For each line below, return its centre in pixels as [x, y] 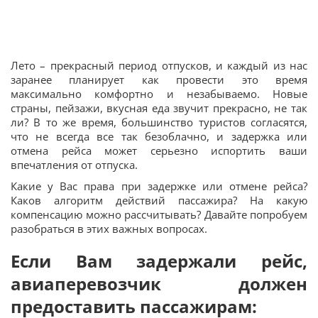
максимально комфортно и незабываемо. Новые [159, 93]
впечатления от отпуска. [74, 164]
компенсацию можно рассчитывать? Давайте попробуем [159, 214]
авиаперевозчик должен [159, 283]
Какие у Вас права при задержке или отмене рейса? [159, 186]
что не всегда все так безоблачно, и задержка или [159, 136]
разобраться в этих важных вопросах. [109, 228]
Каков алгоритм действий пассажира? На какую [159, 200]
